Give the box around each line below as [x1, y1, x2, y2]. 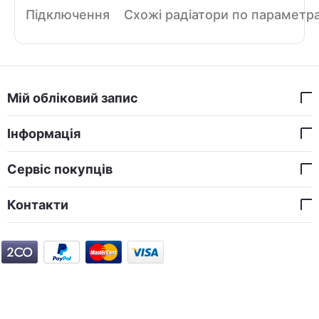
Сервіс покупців [7, 162, 113, 177]
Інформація [7, 126, 80, 141]
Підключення [26, 7, 110, 22]
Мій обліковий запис [7, 90, 138, 105]
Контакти [7, 197, 68, 212]
